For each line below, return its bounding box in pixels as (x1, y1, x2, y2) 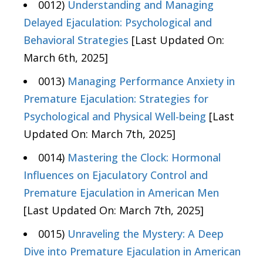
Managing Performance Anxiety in (68, 73, 235, 88)
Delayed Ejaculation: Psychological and (23, 15, 212, 29)
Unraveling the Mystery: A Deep (68, 226, 224, 241)
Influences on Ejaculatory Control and (23, 167, 208, 182)
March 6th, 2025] (23, 50, 108, 65)
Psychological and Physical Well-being (23, 109, 206, 123)
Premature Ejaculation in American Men (23, 185, 219, 200)
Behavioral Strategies (23, 32, 129, 47)
